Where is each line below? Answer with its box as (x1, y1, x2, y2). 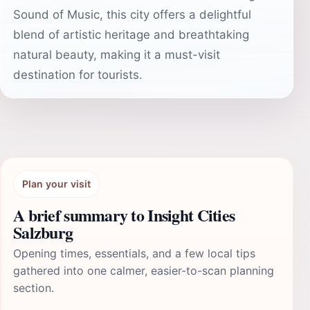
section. (13, 281, 54, 295)
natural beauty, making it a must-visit (13, 48, 220, 62)
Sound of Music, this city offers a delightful (13, 8, 251, 21)
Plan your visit (22, 178, 91, 190)
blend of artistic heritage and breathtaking (13, 28, 249, 42)
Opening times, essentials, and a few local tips (13, 246, 255, 260)
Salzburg (13, 220, 73, 244)
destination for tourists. (13, 68, 143, 82)
